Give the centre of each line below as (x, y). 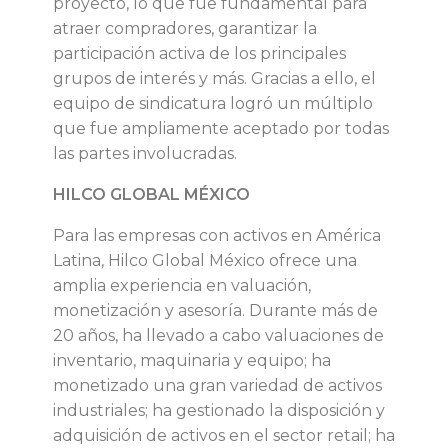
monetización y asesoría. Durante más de (215, 310)
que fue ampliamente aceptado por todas (221, 128)
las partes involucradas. (147, 153)
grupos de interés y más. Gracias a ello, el (214, 78)
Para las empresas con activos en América (217, 235)
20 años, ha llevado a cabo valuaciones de (218, 335)
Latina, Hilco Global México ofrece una (205, 260)
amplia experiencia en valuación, (182, 285)
